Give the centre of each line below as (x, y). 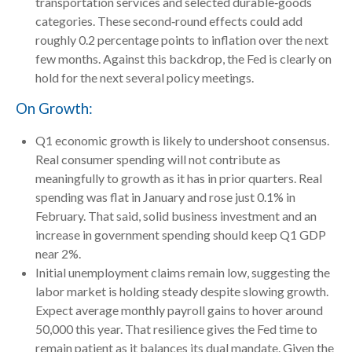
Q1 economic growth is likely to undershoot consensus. (182, 141)
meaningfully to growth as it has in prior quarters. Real (179, 178)
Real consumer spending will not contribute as (158, 159)
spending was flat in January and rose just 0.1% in (165, 197)
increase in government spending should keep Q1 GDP (181, 235)
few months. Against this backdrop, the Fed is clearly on (183, 58)
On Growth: (54, 108)
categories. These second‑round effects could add (169, 20)
